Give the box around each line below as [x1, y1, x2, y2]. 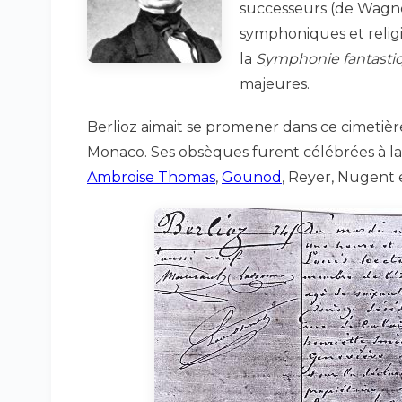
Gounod [222, 169, 282, 186]
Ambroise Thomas [87, 169, 215, 186]
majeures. [240, 75, 310, 92]
